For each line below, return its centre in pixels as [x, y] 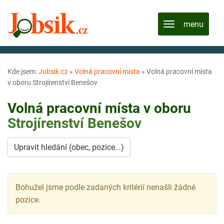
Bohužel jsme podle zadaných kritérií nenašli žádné [105, 187]
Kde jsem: [23, 71]
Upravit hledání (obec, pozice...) [69, 147]
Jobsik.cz [53, 71]
